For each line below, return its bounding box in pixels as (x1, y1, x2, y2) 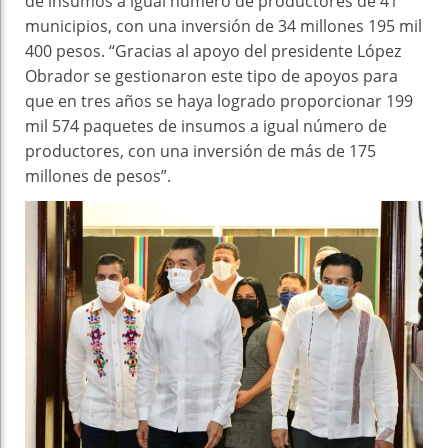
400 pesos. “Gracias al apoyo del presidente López (25, 39, 401, 62)
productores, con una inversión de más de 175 (25, 139, 376, 162)
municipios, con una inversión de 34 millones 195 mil (25, 14, 422, 37)
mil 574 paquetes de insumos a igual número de (25, 114, 387, 137)
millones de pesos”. (25, 164, 171, 187)
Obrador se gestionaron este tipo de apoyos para (25, 64, 398, 87)
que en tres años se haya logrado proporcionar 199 (25, 89, 413, 112)
